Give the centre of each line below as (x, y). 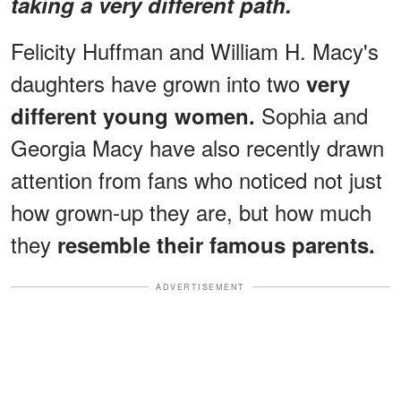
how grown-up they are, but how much (191, 211)
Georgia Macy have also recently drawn (197, 147)
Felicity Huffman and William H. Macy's (195, 50)
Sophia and (315, 115)
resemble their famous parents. (213, 244)
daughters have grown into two (155, 82)
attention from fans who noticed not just (196, 179)
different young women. (136, 115)
